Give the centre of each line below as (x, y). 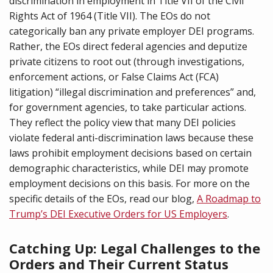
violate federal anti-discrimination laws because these (131, 138)
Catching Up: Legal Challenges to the (135, 248)
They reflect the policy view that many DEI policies (122, 122)
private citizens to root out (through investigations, (127, 62)
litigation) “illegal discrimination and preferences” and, (133, 92)
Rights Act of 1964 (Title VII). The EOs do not (110, 16)
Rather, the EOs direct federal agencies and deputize (128, 46)
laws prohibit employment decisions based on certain (130, 153)
